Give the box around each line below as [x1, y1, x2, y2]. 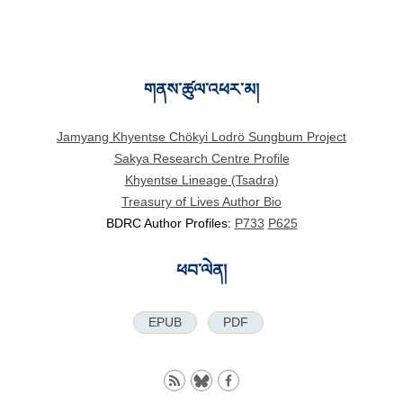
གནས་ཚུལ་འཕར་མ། [144, 79, 259, 99]
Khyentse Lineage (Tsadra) [124, 173, 279, 188]
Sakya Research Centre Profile [113, 151, 290, 166]
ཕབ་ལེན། [176, 261, 227, 281]
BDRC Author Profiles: [105, 216, 235, 231]
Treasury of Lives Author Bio [121, 194, 282, 210]
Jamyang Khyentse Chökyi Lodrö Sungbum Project [57, 130, 346, 145]
